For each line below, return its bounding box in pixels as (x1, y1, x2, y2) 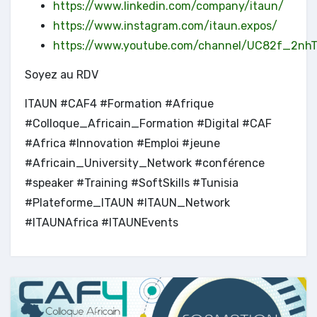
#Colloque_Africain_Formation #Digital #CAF (25, 116, 272, 130)
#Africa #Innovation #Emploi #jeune (25, 136, 220, 150)
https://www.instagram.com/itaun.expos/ (53, 18, 277, 33)
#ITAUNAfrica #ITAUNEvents (25, 215, 178, 229)
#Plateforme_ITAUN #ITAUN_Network (25, 195, 230, 209)
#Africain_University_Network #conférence (25, 156, 265, 170)
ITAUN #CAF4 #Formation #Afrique (25, 96, 214, 110)
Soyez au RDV (25, 67, 98, 81)
